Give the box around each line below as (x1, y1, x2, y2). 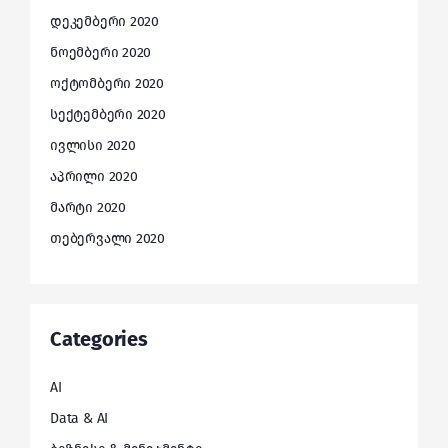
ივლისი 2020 (50, 137, 136, 154)
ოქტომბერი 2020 (50, 75, 165, 92)
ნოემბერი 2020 (50, 44, 152, 61)
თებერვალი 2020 (50, 230, 166, 247)
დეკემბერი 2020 (50, 13, 160, 30)
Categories (50, 327, 148, 351)
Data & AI (50, 410, 109, 427)
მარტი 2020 (50, 199, 126, 216)
